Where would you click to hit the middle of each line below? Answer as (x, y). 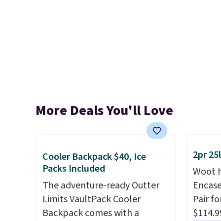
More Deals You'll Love (104, 110)
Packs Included (74, 169)
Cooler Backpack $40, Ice (94, 157)
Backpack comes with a (91, 213)
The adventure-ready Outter (101, 185)
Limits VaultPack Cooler (92, 199)
